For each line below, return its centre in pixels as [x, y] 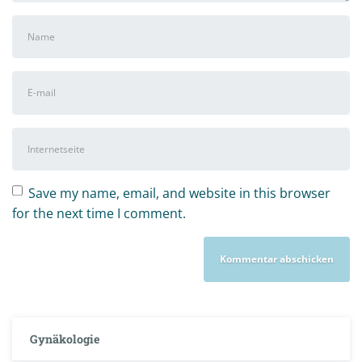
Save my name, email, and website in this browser [179, 194]
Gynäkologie [65, 339]
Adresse [36, 121]
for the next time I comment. [99, 214]
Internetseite [51, 136]
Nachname [44, 64]
